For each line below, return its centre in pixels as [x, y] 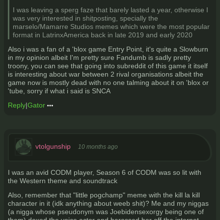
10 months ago [98, 147]
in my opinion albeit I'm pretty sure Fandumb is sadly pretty [99, 57]
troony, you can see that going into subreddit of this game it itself [108, 66]
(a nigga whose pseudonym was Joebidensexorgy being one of [106, 212]
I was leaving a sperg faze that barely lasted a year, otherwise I [110, 10]
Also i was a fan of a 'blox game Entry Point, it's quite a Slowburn [108, 49]
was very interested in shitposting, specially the [85, 18]
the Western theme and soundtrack [63, 181]
